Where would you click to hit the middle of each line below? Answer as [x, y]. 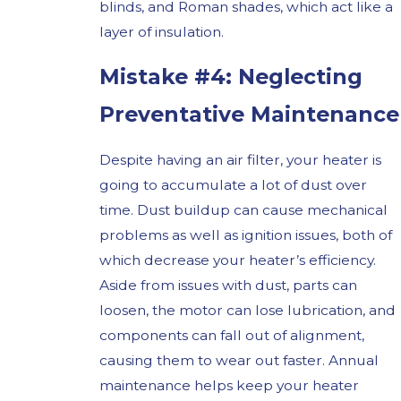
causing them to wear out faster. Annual [239, 360]
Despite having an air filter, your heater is [241, 159]
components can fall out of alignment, [232, 335]
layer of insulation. [162, 31]
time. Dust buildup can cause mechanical [244, 209]
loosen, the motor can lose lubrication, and [248, 310]
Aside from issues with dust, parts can [229, 285]
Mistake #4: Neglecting [231, 77]
